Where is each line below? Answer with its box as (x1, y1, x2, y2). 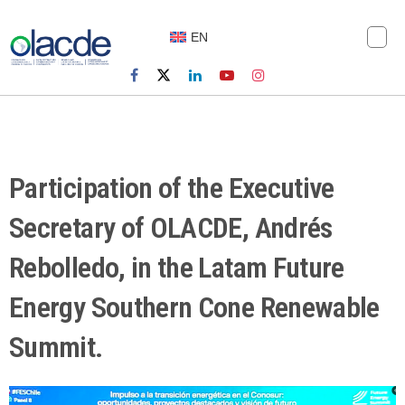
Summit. (9, 330, 103, 365)
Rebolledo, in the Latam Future (9, 250, 344, 286)
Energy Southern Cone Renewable (9, 290, 380, 325)
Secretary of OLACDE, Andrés (9, 211, 333, 246)
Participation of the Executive (9, 171, 334, 206)
